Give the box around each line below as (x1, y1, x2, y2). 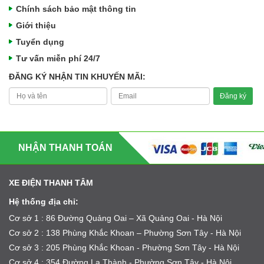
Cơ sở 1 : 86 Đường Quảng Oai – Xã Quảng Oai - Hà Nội (9, 213, 222, 223)
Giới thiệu (16, 21, 56, 31)
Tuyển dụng (16, 37, 64, 47)
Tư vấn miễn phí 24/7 (16, 54, 100, 64)
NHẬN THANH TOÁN (18, 143, 113, 153)
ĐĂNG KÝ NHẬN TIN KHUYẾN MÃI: (9, 72, 146, 82)
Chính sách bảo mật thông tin (16, 4, 136, 14)
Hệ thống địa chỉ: (9, 197, 78, 207)
